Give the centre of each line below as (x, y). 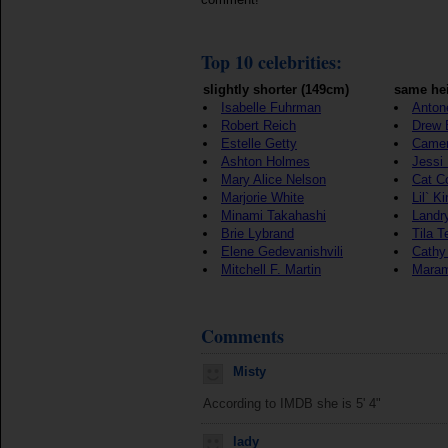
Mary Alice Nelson (273, 179)
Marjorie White (262, 197)
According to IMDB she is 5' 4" (292, 403)
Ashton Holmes (265, 161)
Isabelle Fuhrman (271, 107)
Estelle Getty (259, 143)
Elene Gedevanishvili (282, 251)
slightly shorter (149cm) (276, 89)
